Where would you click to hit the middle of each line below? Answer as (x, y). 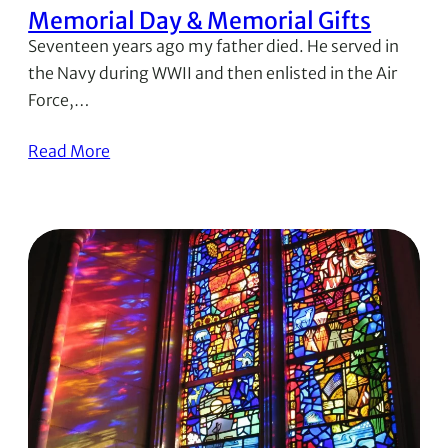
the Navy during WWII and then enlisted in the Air (213, 73)
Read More (69, 151)
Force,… (59, 100)
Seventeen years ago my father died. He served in (214, 46)
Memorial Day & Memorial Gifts (200, 20)
